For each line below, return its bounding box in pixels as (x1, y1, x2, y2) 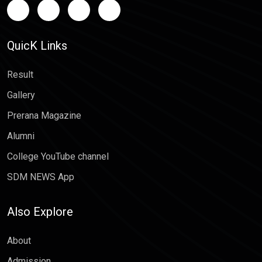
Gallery (7, 89, 35, 101)
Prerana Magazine (7, 110, 81, 122)
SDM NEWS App (7, 171, 74, 183)
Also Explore (7, 205, 73, 219)
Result (7, 69, 33, 81)
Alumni (7, 130, 35, 142)
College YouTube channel (7, 151, 109, 163)
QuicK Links (7, 39, 67, 53)
